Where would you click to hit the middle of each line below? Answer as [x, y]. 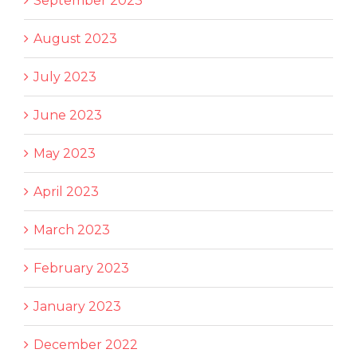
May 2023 [65, 154]
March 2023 [72, 230]
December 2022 [86, 345]
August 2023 [75, 39]
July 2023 [65, 77]
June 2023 [68, 116]
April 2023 [66, 192]
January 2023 [77, 307]
